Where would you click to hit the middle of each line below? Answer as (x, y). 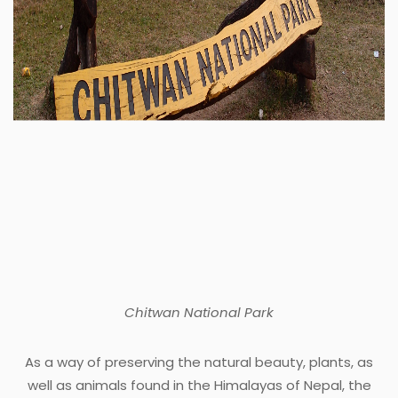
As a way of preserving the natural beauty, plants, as (199, 362)
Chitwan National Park (199, 312)
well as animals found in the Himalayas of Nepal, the (199, 385)
